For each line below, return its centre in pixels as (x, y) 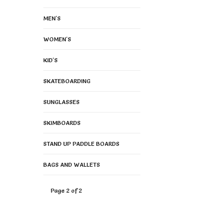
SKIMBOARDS (62, 123)
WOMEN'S (57, 39)
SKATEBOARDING (67, 81)
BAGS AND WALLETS (72, 165)
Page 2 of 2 (66, 191)
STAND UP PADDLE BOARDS (81, 144)
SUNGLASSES (61, 102)
